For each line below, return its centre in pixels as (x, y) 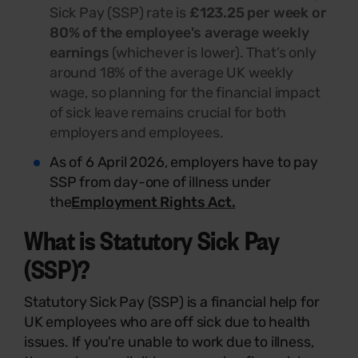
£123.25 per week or (257, 12)
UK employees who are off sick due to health (167, 322)
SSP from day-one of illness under (161, 182)
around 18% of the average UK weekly (171, 72)
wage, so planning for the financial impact (185, 92)
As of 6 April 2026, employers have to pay (184, 162)
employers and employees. (138, 132)
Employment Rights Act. (153, 202)
